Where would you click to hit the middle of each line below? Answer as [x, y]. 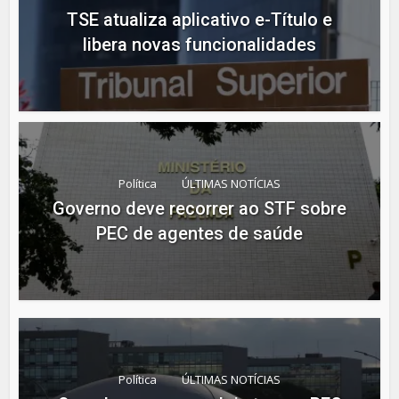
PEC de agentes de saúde [199, 234]
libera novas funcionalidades [199, 44]
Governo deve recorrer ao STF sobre [199, 209]
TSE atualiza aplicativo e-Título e [199, 19]
